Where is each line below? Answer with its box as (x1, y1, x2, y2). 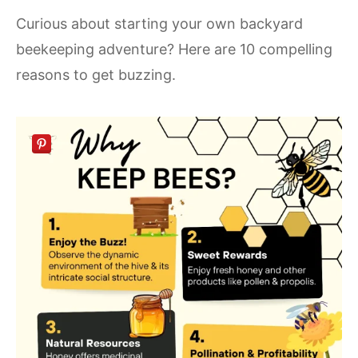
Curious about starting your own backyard (16, 14, 303, 32)
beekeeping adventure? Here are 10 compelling (16, 40, 332, 58)
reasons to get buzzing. (16, 66, 176, 83)
